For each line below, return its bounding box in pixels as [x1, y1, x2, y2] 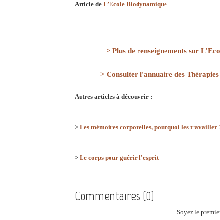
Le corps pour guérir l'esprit [80, 154, 159, 161]
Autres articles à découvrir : [75, 93, 152, 100]
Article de [75, 1, 103, 8]
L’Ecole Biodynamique [103, 1, 167, 8]
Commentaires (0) [75, 189, 154, 204]
